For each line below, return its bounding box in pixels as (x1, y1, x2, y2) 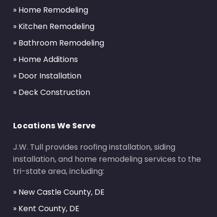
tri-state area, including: (13, 166, 104, 177)
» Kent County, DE (13, 203, 79, 215)
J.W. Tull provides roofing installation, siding (13, 141, 175, 153)
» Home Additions (13, 54, 78, 65)
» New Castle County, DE (13, 186, 105, 198)
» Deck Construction (13, 87, 90, 98)
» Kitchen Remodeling (13, 21, 94, 32)
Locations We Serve (13, 120, 96, 132)
